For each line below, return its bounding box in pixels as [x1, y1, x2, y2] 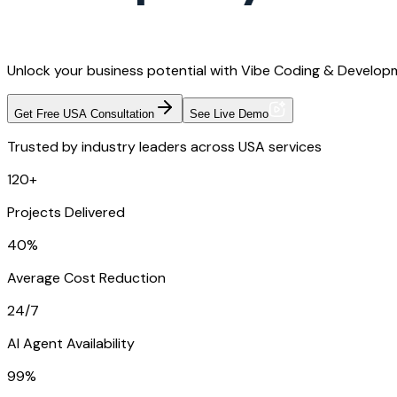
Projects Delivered [7, 203, 125, 222]
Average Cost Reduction [7, 269, 166, 288]
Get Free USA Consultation [14, 107, 154, 121]
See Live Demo [190, 107, 269, 121]
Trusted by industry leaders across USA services [7, 137, 322, 157]
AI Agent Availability [7, 334, 135, 354]
